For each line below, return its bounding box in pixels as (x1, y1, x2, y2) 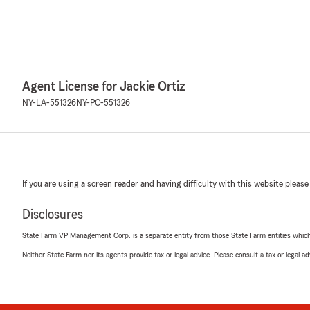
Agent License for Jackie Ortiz (22, 80, 185, 93)
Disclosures (22, 208, 83, 221)
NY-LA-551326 (22, 98, 76, 108)
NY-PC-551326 (76, 98, 130, 108)
